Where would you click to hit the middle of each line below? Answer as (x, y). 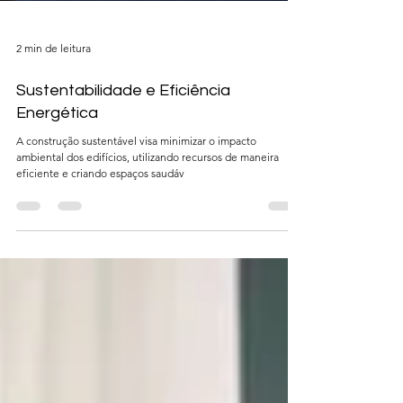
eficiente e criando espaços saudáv (100, 223)
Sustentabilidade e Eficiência (123, 140)
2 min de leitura (54, 97)
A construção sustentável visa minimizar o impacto (136, 190)
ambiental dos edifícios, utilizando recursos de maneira (148, 206)
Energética (57, 162)
